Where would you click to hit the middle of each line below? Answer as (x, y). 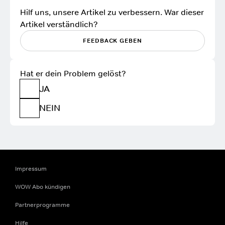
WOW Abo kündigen (43, 187)
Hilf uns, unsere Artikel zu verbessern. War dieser (112, 12)
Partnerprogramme (42, 205)
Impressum (31, 169)
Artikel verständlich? (59, 24)
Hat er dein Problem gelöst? (73, 73)
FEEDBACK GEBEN (113, 41)
